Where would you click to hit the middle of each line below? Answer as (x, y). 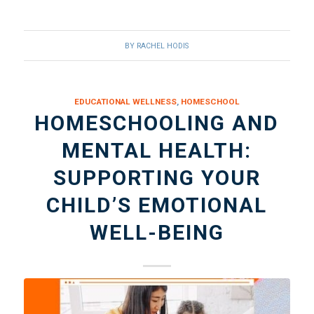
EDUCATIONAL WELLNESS (125, 102)
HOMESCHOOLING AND (157, 123)
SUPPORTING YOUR (157, 178)
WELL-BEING (157, 233)
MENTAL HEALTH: (157, 151)
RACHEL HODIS (163, 46)
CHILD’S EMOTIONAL (157, 205)
